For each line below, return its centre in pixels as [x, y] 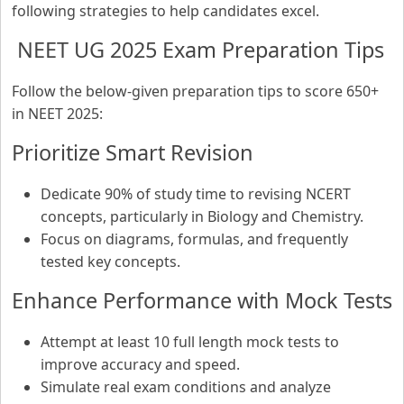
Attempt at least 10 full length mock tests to [190, 342]
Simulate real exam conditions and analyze [186, 387]
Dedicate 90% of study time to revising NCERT [196, 194]
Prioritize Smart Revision [133, 152]
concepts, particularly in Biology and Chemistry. [202, 216]
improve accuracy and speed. [140, 364]
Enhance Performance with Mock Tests [202, 300]
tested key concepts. [110, 262]
